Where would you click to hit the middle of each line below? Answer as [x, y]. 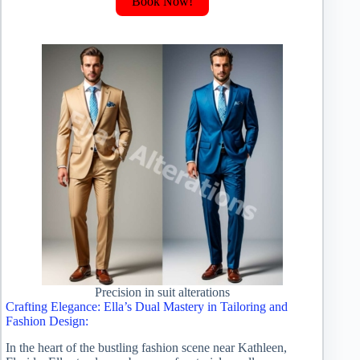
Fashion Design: [47, 321]
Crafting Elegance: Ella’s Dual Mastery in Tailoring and [147, 306]
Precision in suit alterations [162, 292]
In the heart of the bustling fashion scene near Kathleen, [146, 347]
